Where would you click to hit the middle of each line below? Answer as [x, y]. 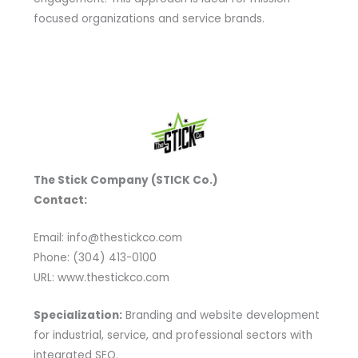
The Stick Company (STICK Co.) [125, 180]
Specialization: [78, 315]
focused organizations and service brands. [149, 18]
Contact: [60, 200]
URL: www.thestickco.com [101, 277]
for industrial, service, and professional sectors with [173, 335]
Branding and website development [221, 315]
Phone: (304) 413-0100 [95, 257]
